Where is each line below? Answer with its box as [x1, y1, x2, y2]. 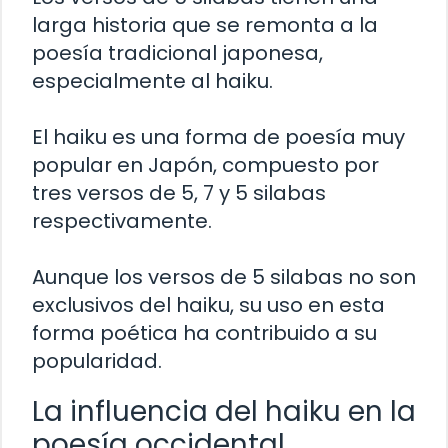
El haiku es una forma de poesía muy [32, 122, 405, 151]
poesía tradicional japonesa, [32, 38, 323, 67]
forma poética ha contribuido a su [32, 318, 377, 347]
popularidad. [32, 346, 162, 375]
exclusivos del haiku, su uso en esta [32, 290, 385, 319]
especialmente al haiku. [32, 66, 273, 95]
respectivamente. [32, 206, 212, 235]
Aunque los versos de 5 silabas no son [32, 262, 416, 291]
